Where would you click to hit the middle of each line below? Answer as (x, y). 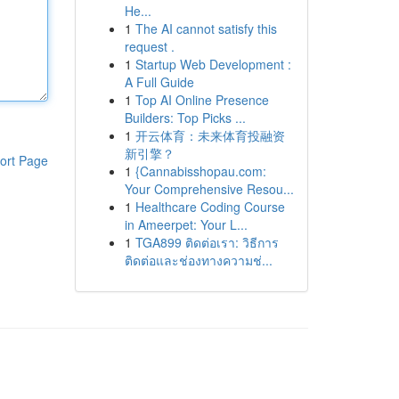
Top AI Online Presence (202, 100)
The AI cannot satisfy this (206, 28)
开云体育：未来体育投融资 (210, 135)
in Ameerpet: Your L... (186, 224)
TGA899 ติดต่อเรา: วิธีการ (207, 242)
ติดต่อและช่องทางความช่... (198, 260)
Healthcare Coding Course (210, 207)
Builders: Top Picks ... (185, 118)
